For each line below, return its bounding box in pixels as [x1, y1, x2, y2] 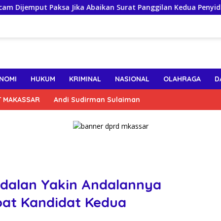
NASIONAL [115, 74, 149, 84]
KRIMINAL [69, 74, 101, 84]
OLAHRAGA [163, 74, 201, 84]
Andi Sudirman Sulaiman [54, 95, 140, 105]
